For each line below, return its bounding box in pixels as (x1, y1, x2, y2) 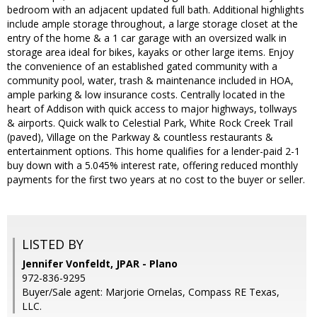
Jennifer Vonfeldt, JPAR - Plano (22, 257, 178, 271)
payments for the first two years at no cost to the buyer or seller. (7, 173, 305, 187)
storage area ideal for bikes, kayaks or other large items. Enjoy (7, 45, 294, 59)
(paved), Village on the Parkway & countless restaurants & (7, 130, 273, 144)
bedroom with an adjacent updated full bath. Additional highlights (7, 3, 304, 17)
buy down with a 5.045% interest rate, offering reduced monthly (7, 158, 298, 173)
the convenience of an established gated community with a (7, 59, 277, 74)
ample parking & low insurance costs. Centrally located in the (7, 88, 285, 102)
